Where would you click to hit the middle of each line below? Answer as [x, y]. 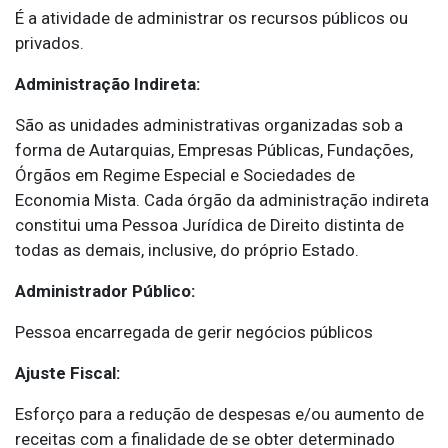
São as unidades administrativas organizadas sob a [209, 125]
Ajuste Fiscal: [67, 373]
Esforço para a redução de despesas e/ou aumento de [219, 414]
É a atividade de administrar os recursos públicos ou [211, 18]
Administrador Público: [105, 291]
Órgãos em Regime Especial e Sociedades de [185, 175]
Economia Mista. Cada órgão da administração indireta [222, 200]
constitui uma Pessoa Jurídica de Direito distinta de [209, 225]
